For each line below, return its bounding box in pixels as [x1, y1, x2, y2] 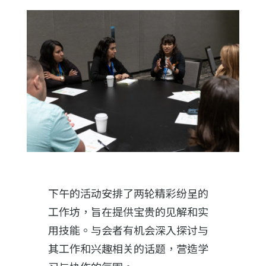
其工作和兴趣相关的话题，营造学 [47, 242, 208, 256]
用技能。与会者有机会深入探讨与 [47, 223, 208, 238]
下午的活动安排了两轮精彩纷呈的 [47, 186, 208, 201]
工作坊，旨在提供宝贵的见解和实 [47, 205, 208, 220]
